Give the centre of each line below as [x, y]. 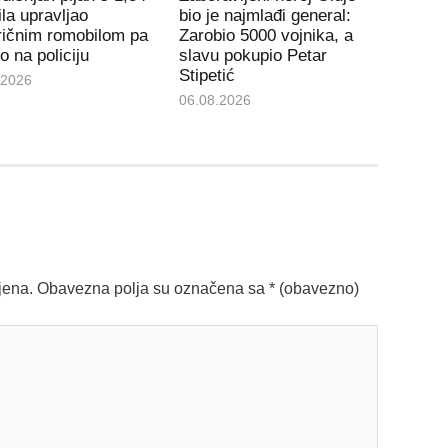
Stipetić [207, 76]
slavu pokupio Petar [253, 56]
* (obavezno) [313, 289]
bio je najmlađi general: [265, 16]
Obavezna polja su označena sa [152, 289]
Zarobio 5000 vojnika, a [266, 36]
